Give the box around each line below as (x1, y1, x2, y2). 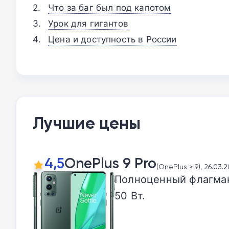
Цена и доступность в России (48, 33, 177, 45)
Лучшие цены (33, 113, 141, 133)
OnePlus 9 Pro (64, 154, 156, 172)
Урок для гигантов (48, 17, 128, 29)
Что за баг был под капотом (48, 1, 171, 13)
